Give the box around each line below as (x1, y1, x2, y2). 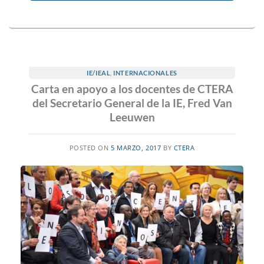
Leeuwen (109, 110, 155, 124)
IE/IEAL (87, 68, 111, 77)
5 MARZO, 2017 (111, 143, 161, 153)
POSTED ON (69, 143, 111, 153)
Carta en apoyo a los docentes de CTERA (31, 82, 233, 96)
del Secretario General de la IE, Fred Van (32, 96, 232, 110)
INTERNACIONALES (113, 68, 177, 77)
